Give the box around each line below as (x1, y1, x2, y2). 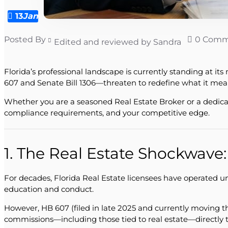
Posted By (4, 35, 46, 44)
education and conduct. (4, 184, 94, 194)
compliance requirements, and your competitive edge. (4, 108, 210, 118)
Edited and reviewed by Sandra (54, 37, 181, 47)
